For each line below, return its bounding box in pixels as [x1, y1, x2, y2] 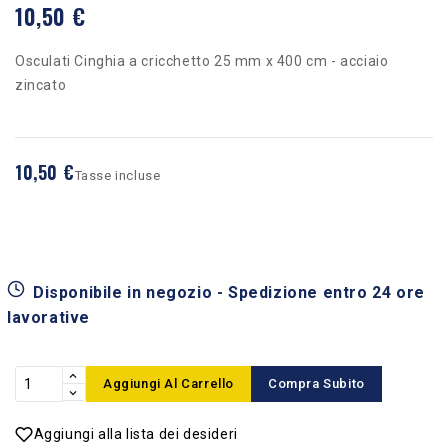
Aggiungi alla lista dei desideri [33, 425, 238, 442]
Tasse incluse [74, 167, 161, 183]
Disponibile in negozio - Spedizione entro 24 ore [33, 282, 425, 302]
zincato [15, 76, 67, 93]
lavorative [7, 307, 90, 327]
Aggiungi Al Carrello [103, 375, 234, 391]
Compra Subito [268, 375, 365, 391]
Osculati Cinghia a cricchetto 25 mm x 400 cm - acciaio [15, 52, 389, 69]
